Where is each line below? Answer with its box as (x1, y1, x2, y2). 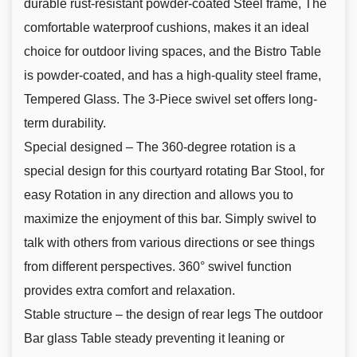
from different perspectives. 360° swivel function (24, 259, 292, 273)
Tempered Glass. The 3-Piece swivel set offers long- (24, 92, 317, 106)
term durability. (24, 116, 106, 130)
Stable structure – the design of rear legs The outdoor (24, 307, 323, 321)
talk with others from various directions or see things (24, 235, 315, 249)
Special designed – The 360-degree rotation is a (24, 139, 296, 154)
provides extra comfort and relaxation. (24, 283, 235, 297)
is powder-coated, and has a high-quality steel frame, (24, 68, 321, 82)
